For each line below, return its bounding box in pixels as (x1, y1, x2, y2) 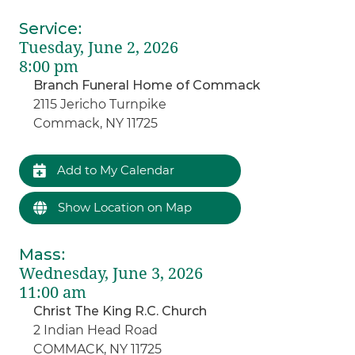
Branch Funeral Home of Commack (33, 77, 261, 93)
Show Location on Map (55, 199, 193, 215)
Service (19, 18, 78, 38)
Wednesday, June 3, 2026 (19, 263, 204, 283)
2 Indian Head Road (33, 322, 158, 338)
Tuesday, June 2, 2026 (19, 37, 179, 57)
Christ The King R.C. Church (33, 303, 208, 319)
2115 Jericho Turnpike (33, 96, 167, 112)
